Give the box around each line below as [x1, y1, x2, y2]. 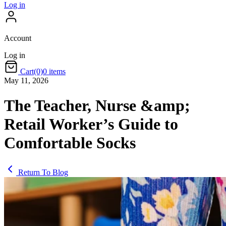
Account [4, 34, 31, 43]
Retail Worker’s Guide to [4, 115, 178, 133]
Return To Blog [18, 168, 68, 177]
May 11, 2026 [4, 76, 48, 85]
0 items [43, 67, 66, 76]
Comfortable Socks [4, 133, 136, 152]
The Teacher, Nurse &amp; [4, 96, 190, 115]
